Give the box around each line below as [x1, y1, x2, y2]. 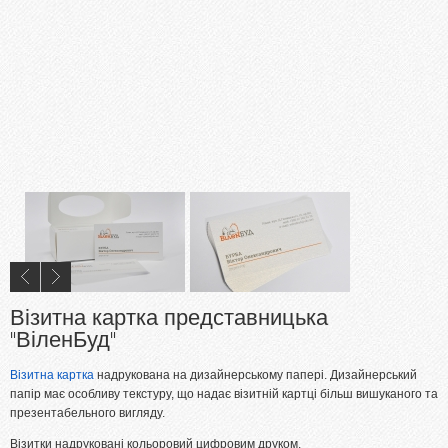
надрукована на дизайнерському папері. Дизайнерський [94, 368, 417, 382]
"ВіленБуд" [10, 329, 116, 351]
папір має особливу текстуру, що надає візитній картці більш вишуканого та [10, 387, 438, 401]
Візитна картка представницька [10, 307, 328, 329]
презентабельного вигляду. [10, 406, 165, 420]
